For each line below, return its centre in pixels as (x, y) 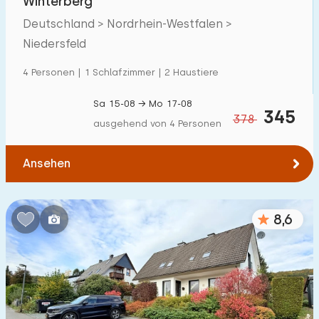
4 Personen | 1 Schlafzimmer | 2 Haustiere (121, 72)
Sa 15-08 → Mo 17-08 (143, 104)
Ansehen (47, 163)
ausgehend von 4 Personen (157, 124)
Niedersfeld (54, 44)
